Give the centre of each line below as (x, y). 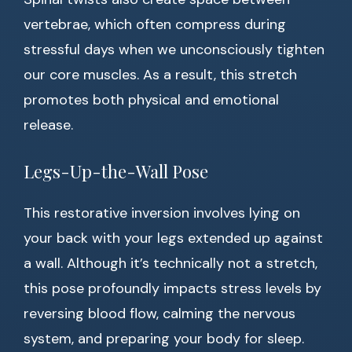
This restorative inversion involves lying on (162, 213)
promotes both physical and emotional (151, 100)
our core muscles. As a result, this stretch (160, 75)
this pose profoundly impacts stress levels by (172, 289)
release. (48, 125)
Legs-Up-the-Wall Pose (116, 172)
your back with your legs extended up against (173, 238)
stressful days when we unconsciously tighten (174, 50)
